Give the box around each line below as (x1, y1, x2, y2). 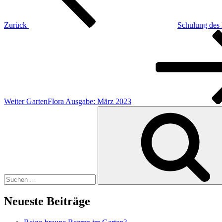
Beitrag (3, 38, 26, 47)
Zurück (4, 20, 27, 29)
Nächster (3, 29, 31, 38)
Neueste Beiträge (4, 194, 90, 208)
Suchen (3, 105, 27, 114)
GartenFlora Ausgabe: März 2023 (26, 97, 131, 106)
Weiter (4, 97, 24, 106)
